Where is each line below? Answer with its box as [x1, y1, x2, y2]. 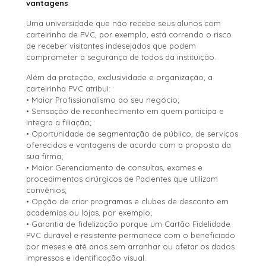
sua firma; [26, 151, 64, 161]
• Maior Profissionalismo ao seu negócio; [26, 94, 180, 104]
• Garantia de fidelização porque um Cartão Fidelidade [26, 218, 231, 229]
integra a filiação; [26, 117, 92, 127]
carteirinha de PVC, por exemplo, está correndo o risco [26, 29, 232, 39]
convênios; [26, 185, 67, 195]
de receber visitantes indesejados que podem [26, 40, 197, 50]
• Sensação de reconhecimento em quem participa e [26, 106, 224, 116]
